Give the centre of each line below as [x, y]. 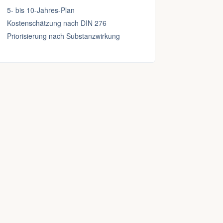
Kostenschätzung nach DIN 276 [57, 23]
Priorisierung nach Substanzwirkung [64, 36]
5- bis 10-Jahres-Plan [41, 10]
